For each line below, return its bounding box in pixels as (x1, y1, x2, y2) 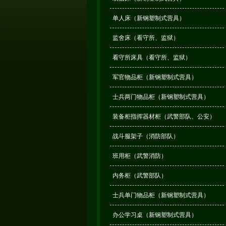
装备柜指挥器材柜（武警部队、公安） (112, 113, 215, 120)
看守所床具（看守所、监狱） (112, 54, 191, 61)
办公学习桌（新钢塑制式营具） (112, 211, 197, 218)
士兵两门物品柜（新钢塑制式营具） (112, 93, 209, 100)
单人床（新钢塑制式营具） (112, 15, 185, 22)
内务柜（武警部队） (112, 172, 167, 179)
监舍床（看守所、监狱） (112, 34, 179, 41)
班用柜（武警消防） (112, 152, 167, 159)
